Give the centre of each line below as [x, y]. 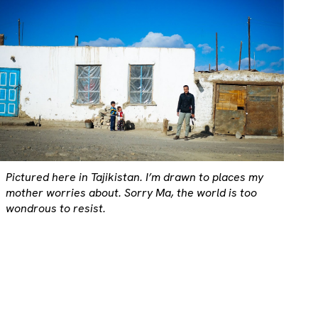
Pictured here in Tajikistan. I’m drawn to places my [134, 177]
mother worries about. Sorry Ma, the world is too [131, 192]
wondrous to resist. [55, 208]
